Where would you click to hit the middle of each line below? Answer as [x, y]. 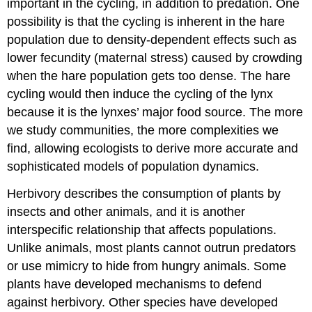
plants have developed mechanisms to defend [135, 284]
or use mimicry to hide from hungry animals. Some [147, 266]
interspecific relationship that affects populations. [142, 230]
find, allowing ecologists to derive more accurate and [153, 149]
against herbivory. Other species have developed [143, 303]
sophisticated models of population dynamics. [133, 167]
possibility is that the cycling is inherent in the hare [146, 22]
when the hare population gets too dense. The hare [149, 76]
